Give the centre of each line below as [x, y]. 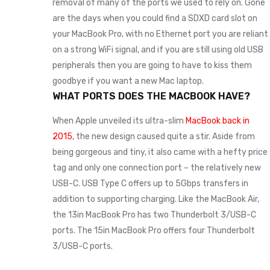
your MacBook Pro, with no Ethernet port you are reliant [160, 34]
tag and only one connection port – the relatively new [156, 168]
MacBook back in [217, 121]
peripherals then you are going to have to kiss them [152, 65]
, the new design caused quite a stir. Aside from [163, 137]
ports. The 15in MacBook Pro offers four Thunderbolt [153, 231]
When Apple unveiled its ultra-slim [119, 121]
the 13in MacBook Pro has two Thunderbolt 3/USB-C [154, 215]
